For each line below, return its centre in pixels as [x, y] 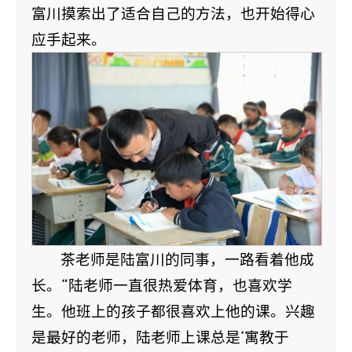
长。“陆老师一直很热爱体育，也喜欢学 [162, 284]
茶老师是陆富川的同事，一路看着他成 [188, 258]
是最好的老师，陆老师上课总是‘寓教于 [160, 336]
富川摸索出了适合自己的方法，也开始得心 [173, 13]
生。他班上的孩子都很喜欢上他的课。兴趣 [173, 310]
